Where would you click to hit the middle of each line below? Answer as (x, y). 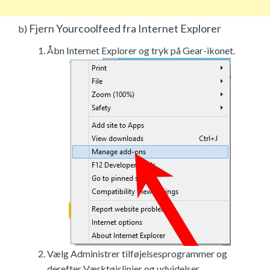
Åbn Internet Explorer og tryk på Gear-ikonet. (141, 50)
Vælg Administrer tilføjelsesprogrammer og (137, 253)
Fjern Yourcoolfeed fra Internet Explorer (124, 28)
